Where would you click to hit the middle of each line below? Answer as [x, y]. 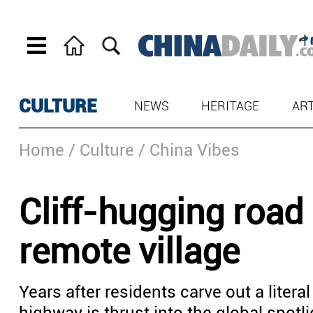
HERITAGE [231, 106]
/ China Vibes [189, 150]
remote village [129, 252]
